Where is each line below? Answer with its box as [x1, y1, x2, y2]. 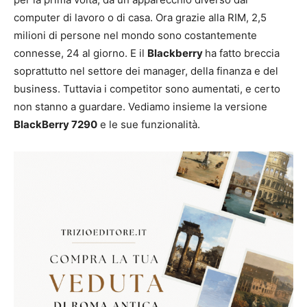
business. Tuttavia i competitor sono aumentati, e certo [14, 82, 280, 96]
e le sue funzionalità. [97, 118, 200, 132]
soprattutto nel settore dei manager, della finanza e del [14, 64, 278, 78]
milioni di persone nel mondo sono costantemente [14, 29, 257, 42]
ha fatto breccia [205, 47, 280, 60]
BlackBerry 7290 [14, 118, 97, 132]
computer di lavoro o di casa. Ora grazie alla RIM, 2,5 [14, 11, 267, 25]
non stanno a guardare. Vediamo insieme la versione [14, 100, 267, 114]
